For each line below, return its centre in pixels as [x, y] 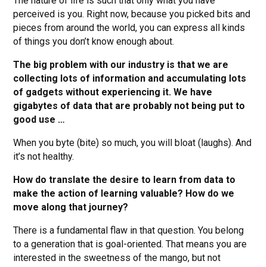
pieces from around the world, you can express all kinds [129, 27]
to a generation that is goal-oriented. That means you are [130, 244]
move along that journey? [71, 207]
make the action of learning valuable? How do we [124, 193]
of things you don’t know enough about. [94, 41]
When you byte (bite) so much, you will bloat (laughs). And [133, 142]
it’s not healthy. [44, 156]
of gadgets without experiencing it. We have [113, 92]
